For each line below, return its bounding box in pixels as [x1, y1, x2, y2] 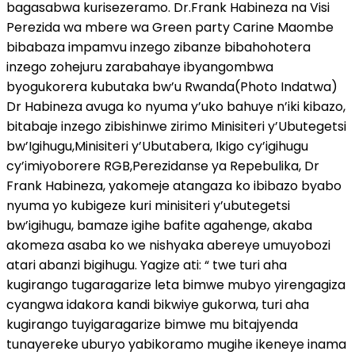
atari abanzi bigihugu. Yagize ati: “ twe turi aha [6, 256, 287, 275]
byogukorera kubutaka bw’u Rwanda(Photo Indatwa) [6, 78, 338, 97]
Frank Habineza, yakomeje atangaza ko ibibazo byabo [6, 177, 342, 196]
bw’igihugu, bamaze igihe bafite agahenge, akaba [6, 216, 312, 235]
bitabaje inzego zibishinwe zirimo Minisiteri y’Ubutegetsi [6, 117, 346, 136]
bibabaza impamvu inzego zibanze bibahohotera [6, 38, 311, 57]
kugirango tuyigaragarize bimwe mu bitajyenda [6, 315, 298, 334]
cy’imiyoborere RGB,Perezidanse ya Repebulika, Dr [6, 157, 319, 176]
